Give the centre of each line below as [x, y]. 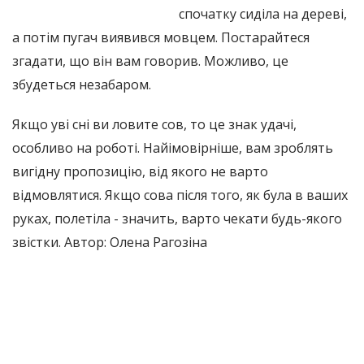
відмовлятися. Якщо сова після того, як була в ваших [180, 195]
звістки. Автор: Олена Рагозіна [110, 242]
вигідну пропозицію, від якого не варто [140, 171]
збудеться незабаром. [82, 84]
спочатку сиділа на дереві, [263, 13]
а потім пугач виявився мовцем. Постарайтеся [161, 37]
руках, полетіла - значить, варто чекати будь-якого [177, 218]
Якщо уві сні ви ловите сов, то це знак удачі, [154, 124]
